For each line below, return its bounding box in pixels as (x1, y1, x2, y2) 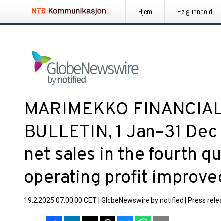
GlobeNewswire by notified (101, 196, 184, 204)
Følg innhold (177, 6, 212, 17)
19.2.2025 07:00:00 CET (24, 196, 97, 204)
